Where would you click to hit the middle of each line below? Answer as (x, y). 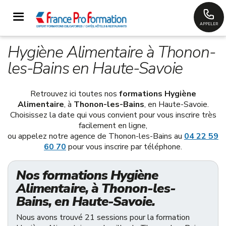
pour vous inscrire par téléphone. (124, 147)
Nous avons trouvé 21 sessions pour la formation (103, 217)
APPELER (209, 24)
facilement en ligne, (113, 126)
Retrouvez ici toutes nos (74, 94)
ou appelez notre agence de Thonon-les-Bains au (96, 136)
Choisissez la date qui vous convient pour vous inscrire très (113, 115)
